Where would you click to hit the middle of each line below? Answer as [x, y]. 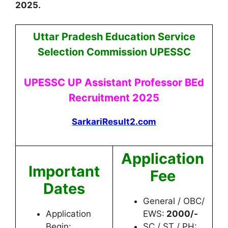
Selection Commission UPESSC [114, 52]
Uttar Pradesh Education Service [114, 37]
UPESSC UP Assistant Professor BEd [114, 82]
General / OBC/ [174, 201]
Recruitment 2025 [114, 98]
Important [64, 171]
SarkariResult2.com [114, 122]
